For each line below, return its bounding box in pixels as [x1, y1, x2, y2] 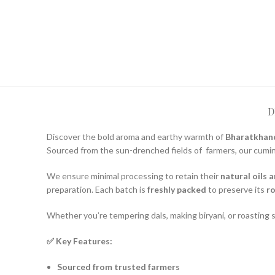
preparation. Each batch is [47, 184, 147, 195]
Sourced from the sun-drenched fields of [47, 145, 204, 155]
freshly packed [147, 184, 206, 195]
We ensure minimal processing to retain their [47, 171, 220, 181]
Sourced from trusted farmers [57, 261, 180, 272]
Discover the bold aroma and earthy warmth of [47, 131, 225, 142]
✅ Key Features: [47, 236, 112, 246]
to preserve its [206, 184, 266, 195]
